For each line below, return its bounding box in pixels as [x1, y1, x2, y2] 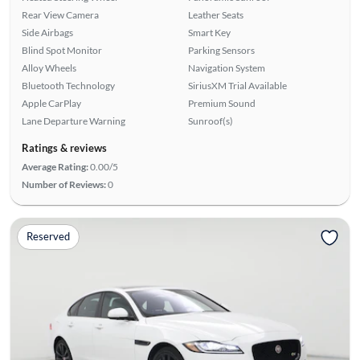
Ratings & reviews [21, 141, 107, 154]
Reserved [26, 230, 70, 243]
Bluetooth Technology [21, 79, 115, 92]
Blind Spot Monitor [21, 43, 102, 56]
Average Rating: [21, 160, 88, 173]
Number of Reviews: [21, 178, 106, 190]
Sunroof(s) [188, 114, 233, 127]
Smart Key [188, 26, 231, 39]
